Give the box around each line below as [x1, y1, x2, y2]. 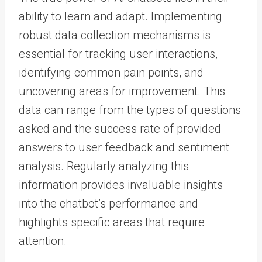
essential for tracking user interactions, [19, 47, 218, 61]
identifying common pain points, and [19, 65, 204, 80]
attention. [19, 234, 67, 248]
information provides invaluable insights [19, 178, 223, 192]
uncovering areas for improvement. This [19, 84, 225, 98]
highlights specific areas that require [19, 215, 205, 229]
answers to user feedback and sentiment [19, 140, 229, 154]
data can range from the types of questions [19, 103, 241, 117]
